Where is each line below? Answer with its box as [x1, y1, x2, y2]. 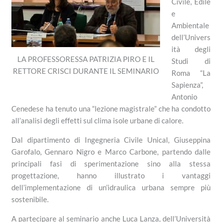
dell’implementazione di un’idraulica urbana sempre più [11, 183, 211, 192]
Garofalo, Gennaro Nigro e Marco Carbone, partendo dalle [11, 147, 211, 157]
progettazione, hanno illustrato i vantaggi [11, 171, 211, 180]
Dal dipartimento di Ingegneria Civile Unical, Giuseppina [11, 135, 211, 145]
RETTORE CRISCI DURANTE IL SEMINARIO [12, 66, 159, 76]
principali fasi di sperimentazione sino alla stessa [11, 159, 211, 168]
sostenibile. [11, 195, 49, 204]
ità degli [171, 45, 211, 54]
